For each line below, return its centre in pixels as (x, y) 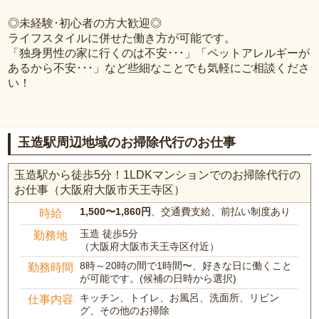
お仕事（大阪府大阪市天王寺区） (100, 190)
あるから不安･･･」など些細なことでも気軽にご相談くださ (159, 68)
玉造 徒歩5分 (109, 234)
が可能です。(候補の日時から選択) (158, 279)
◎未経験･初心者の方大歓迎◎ (85, 23)
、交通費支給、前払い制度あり (221, 212)
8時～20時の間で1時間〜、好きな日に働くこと (186, 266)
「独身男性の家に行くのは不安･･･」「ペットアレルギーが (159, 53)
